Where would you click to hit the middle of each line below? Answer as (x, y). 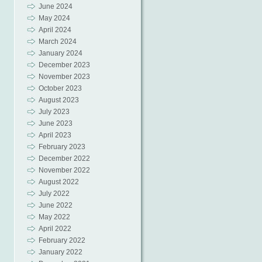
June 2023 (55, 123)
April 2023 (55, 135)
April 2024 (55, 30)
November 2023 (64, 77)
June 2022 (55, 205)
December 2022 (64, 158)
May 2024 (54, 18)
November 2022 (64, 170)
